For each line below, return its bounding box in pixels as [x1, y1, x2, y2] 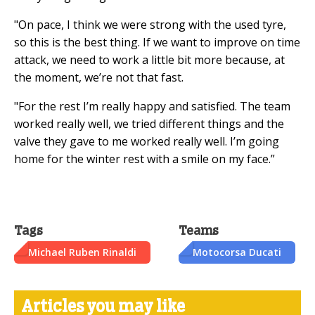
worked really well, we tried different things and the [14, 115, 284, 131]
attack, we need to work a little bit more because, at [14, 51, 285, 67]
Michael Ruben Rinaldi [28, 245, 136, 259]
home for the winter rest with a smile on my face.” [14, 150, 275, 167]
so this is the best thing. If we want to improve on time [14, 34, 300, 50]
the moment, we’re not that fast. [14, 69, 184, 85]
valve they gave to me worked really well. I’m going [14, 133, 279, 149]
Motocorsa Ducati [193, 245, 281, 259]
